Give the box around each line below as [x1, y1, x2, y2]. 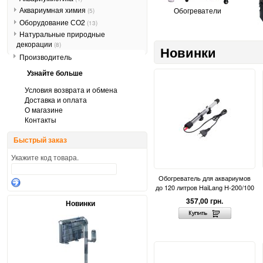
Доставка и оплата [25, 94, 87, 104]
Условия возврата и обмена [25, 84, 117, 95]
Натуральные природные [19, 29, 105, 39]
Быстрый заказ [14, 134, 67, 145]
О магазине [25, 104, 63, 114]
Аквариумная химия [19, 5, 87, 15]
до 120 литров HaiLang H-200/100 [155, 183, 254, 193]
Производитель [19, 51, 72, 62]
